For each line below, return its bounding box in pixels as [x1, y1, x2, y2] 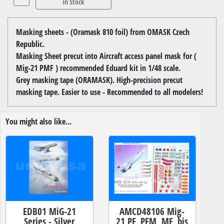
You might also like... [5, 115, 71, 127]
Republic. [16, 38, 44, 49]
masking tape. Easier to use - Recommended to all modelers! [16, 86, 203, 97]
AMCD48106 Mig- [119, 204, 185, 218]
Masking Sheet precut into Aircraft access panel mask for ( [16, 50, 196, 61]
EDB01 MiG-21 [22, 204, 76, 218]
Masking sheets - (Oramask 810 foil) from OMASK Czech [16, 26, 189, 37]
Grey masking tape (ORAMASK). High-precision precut [16, 74, 182, 85]
